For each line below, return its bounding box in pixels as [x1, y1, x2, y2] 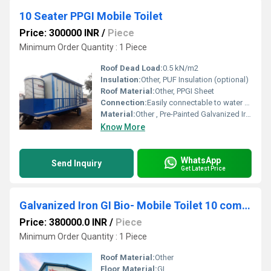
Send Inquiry [51, 158, 102, 168]
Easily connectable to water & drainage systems [147, 98, 244, 107]
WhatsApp [181, 155, 221, 165]
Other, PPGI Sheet [155, 87, 214, 96]
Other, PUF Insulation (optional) [141, 75, 249, 84]
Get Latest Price [181, 165, 226, 172]
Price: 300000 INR [19, 27, 99, 39]
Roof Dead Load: [100, 64, 163, 73]
